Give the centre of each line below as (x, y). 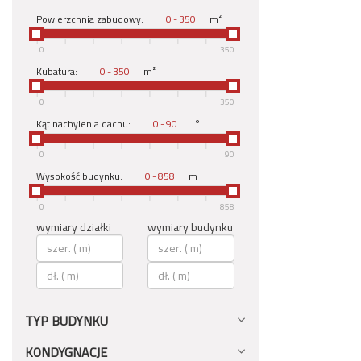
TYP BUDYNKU (66, 321)
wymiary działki (74, 227)
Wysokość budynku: (81, 176)
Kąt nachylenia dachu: (85, 124)
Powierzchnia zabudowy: (91, 19)
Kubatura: (58, 71)
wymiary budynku (190, 227)
